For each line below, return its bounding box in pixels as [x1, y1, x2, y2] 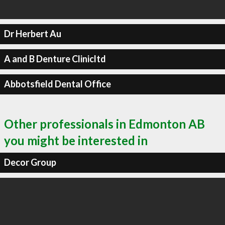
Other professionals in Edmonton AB [4, 116, 205, 131]
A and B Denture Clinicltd [4, 53, 106, 64]
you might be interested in [4, 133, 148, 148]
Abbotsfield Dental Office [4, 78, 111, 89]
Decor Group [4, 157, 56, 168]
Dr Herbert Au [4, 28, 61, 39]
